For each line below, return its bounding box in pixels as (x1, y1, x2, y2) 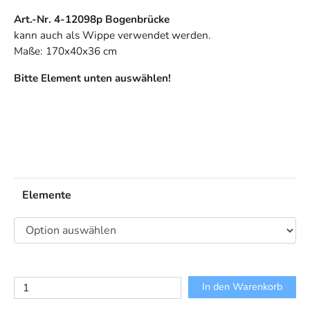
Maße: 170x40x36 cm (14, 44, 117, 59)
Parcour (13, 277, 51, 293)
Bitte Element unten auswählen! (14, 71, 171, 86)
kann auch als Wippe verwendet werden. (14, 28, 211, 43)
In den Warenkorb (202, 280, 282, 294)
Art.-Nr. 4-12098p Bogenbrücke (14, 12, 170, 27)
